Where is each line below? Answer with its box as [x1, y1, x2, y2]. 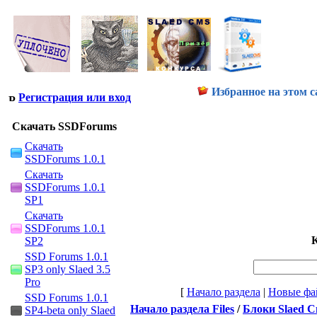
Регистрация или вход [18, 91, 131, 103]
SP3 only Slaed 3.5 [25, 263, 110, 275]
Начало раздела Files [130, 303, 234, 315]
